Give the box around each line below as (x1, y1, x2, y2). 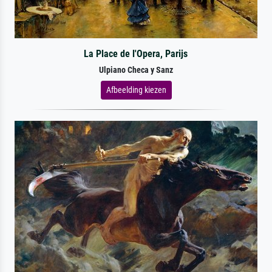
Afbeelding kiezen (106, 84, 166, 95)
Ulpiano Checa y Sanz (99, 64, 173, 75)
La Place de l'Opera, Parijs (84, 47, 188, 59)
